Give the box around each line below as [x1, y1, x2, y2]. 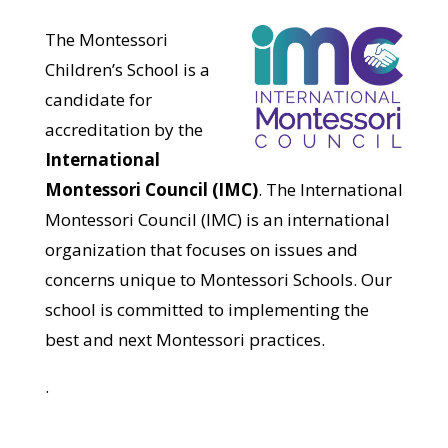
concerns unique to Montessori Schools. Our [44, 267, 392, 291]
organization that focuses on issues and [44, 237, 358, 261]
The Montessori [44, 27, 168, 51]
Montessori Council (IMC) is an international [44, 207, 390, 231]
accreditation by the [44, 117, 203, 141]
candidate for [44, 87, 152, 111]
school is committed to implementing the [44, 297, 369, 321]
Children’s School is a [44, 57, 210, 81]
